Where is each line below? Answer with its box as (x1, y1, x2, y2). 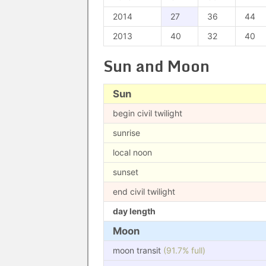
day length (113, 206, 156, 216)
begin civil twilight (113, 108, 182, 118)
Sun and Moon (103, 53, 210, 78)
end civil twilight (113, 186, 175, 197)
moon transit (113, 245, 163, 255)
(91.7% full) (163, 245, 205, 255)
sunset (113, 167, 138, 177)
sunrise (113, 128, 140, 138)
